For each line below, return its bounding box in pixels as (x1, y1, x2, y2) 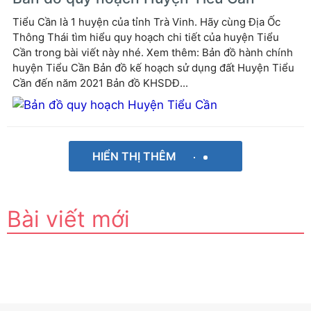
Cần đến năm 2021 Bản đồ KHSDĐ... (12, 76, 188, 90)
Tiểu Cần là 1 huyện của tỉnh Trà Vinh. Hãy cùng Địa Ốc (12, 15, 280, 28)
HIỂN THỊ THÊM (92, 149, 179, 163)
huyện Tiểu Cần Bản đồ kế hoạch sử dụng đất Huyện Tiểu (12, 60, 294, 74)
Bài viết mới (7, 205, 130, 233)
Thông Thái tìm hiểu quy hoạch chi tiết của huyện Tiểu (12, 30, 279, 44)
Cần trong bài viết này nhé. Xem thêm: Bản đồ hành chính (12, 45, 293, 59)
